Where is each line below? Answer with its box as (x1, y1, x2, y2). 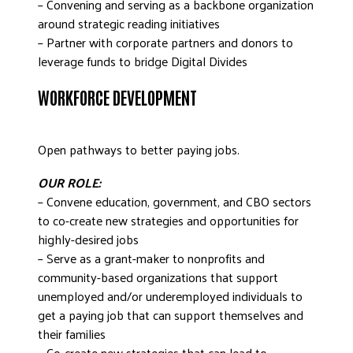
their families (38, 322, 106, 345)
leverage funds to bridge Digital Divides (38, 50, 247, 72)
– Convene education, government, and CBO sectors (38, 190, 311, 213)
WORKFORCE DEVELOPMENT (38, 86, 197, 108)
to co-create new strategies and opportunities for (38, 209, 299, 232)
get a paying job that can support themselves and (38, 303, 303, 326)
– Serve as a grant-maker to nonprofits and (38, 247, 265, 269)
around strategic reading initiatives (38, 12, 220, 35)
